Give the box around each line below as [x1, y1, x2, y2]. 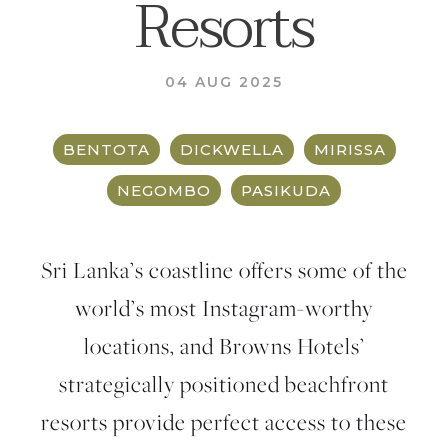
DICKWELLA [179, 140, 284, 159]
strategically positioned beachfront [59, 369, 389, 399]
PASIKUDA [241, 181, 331, 200]
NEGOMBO [117, 181, 211, 200]
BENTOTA [62, 140, 150, 159]
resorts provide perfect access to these [41, 407, 407, 437]
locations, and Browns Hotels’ [83, 331, 365, 361]
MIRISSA [313, 140, 386, 159]
